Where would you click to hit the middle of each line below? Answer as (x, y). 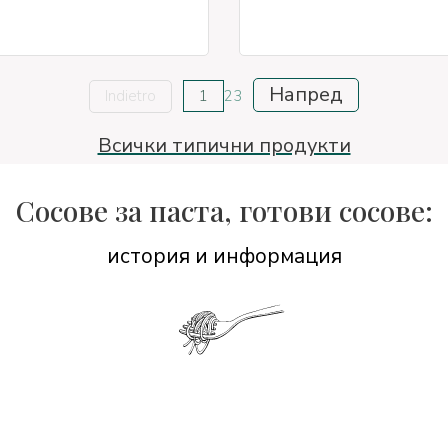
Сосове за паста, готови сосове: (224, 211)
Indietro (130, 95)
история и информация (224, 256)
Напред (306, 94)
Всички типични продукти (224, 145)
